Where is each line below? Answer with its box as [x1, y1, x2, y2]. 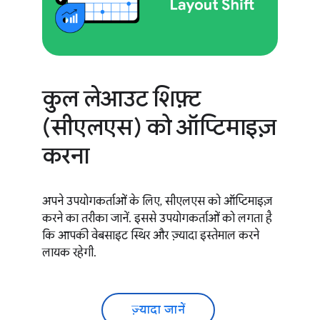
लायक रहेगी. [41, 245, 96, 260]
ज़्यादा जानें [131, 302, 186, 317]
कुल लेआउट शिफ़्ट [41, 84, 202, 113]
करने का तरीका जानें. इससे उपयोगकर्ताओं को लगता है [41, 211, 272, 226]
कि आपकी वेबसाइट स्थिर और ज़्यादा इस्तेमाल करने [41, 228, 259, 243]
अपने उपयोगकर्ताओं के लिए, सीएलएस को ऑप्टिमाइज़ [41, 194, 272, 209]
